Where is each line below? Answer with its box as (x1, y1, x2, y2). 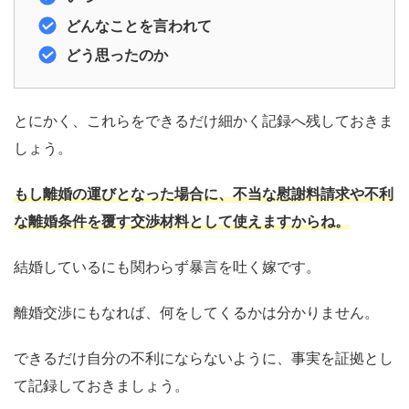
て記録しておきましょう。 (14, 376, 189, 395)
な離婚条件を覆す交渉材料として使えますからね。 (14, 212, 350, 231)
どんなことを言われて (66, 16, 212, 36)
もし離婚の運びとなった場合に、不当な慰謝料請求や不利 (14, 184, 393, 204)
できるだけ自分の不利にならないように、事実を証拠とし (14, 349, 393, 368)
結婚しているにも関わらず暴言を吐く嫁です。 (14, 257, 320, 277)
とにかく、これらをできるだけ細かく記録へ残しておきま (14, 111, 393, 131)
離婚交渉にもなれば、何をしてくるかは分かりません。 (14, 303, 379, 322)
